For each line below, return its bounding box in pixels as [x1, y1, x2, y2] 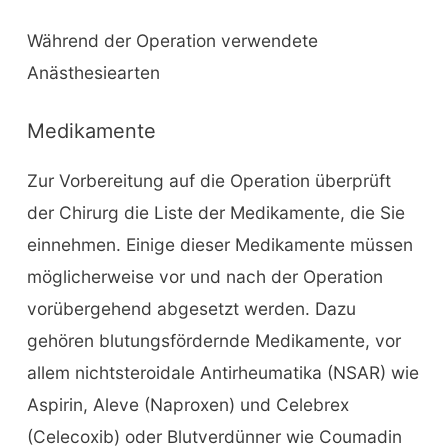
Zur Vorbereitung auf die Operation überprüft [26, 169, 391, 191]
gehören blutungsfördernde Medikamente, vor [26, 329, 401, 351]
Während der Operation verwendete [26, 29, 318, 51]
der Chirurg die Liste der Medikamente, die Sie [26, 201, 405, 223]
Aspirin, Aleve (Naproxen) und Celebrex [26, 393, 349, 415]
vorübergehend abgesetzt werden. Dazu [26, 297, 356, 319]
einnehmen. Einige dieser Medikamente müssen [26, 233, 413, 255]
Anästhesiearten [26, 61, 160, 83]
